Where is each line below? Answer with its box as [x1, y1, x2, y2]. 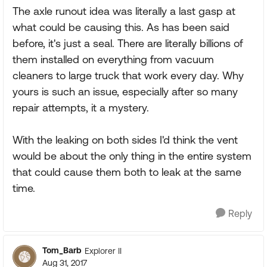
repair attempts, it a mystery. [13, 101, 149, 114]
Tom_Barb [42, 246, 82, 255]
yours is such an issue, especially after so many [13, 85, 238, 98]
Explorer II [85, 246, 122, 256]
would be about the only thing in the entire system [13, 150, 252, 162]
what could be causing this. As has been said [13, 21, 229, 33]
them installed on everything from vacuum [13, 53, 214, 66]
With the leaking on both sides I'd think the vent [13, 133, 238, 146]
